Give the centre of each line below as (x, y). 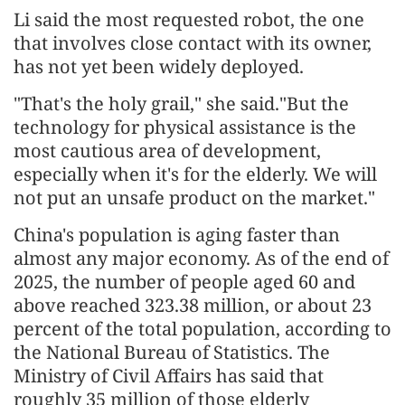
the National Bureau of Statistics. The (172, 353)
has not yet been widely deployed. (159, 67)
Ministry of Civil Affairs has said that (169, 376)
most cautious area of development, (167, 151)
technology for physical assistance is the (185, 127)
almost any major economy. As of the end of (201, 259)
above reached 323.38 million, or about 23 (193, 306)
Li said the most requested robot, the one (189, 20)
